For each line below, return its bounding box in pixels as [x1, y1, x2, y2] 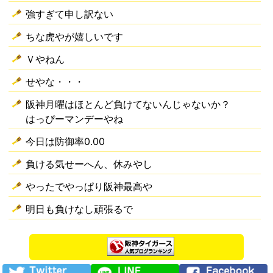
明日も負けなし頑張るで [26, 203, 133, 216]
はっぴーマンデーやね [26, 113, 124, 126]
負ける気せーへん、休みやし [26, 158, 153, 171]
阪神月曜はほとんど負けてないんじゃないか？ [26, 98, 231, 111]
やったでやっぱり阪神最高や [26, 180, 153, 193]
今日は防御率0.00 [26, 135, 105, 148]
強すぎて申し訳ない [26, 8, 114, 21]
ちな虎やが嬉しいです [26, 30, 124, 43]
